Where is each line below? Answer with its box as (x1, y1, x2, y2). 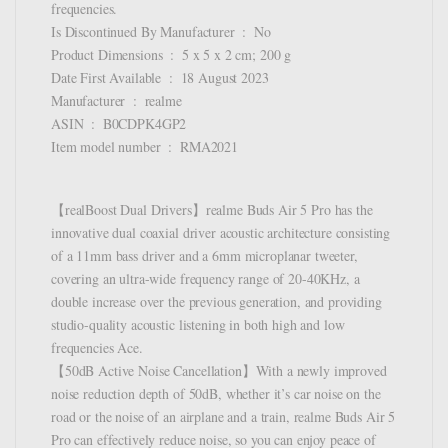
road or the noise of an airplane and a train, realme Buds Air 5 (51, 407, 396, 427)
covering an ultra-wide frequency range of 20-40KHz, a (51, 269, 360, 289)
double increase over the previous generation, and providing (51, 292, 382, 312)
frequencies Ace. (51, 338, 143, 358)
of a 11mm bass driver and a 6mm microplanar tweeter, (51, 246, 358, 266)
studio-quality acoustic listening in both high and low (51, 315, 345, 335)
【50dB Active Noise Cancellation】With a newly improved (51, 361, 387, 381)
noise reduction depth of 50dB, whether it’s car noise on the (51, 384, 381, 404)
